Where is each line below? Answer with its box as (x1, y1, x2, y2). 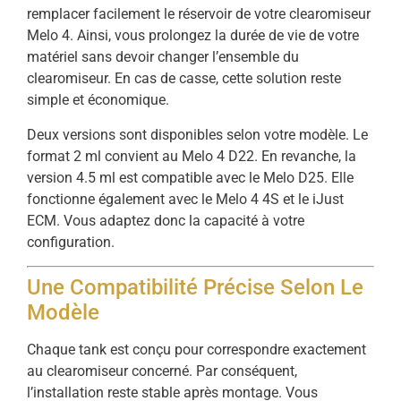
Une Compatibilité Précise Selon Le (27, 275, 363, 301)
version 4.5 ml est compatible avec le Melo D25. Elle (27, 168, 354, 186)
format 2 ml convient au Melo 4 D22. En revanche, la (27, 147, 356, 165)
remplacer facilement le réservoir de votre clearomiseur (27, 5, 371, 23)
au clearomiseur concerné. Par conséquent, (27, 363, 297, 380)
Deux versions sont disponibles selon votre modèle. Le (27, 125, 368, 143)
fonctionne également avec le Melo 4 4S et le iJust (27, 190, 344, 208)
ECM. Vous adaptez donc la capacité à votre (27, 211, 304, 229)
